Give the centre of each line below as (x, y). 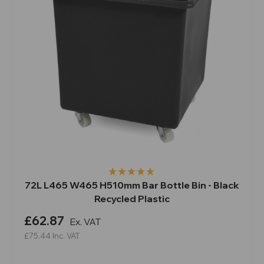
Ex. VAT (85, 221)
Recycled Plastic (132, 198)
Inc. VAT (66, 235)
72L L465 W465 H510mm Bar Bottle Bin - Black (132, 185)
